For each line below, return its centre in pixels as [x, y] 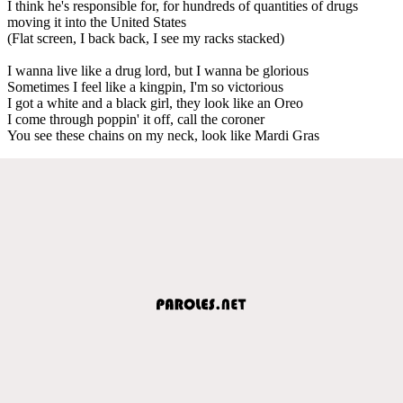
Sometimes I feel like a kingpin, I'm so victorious [145, 86]
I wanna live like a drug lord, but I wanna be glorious [158, 70]
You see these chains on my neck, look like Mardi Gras [163, 135]
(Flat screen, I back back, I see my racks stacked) [146, 38]
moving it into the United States [97, 22]
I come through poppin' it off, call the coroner [136, 119]
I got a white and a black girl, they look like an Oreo [155, 103]
